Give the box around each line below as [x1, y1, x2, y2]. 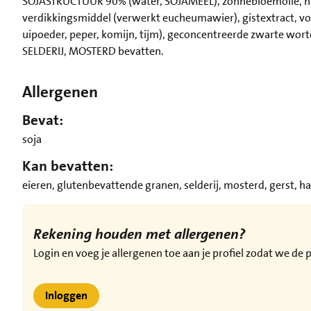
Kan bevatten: [22, 157, 113, 176]
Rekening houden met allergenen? [33, 225, 249, 244]
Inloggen [45, 288, 87, 303]
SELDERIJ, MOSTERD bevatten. [22, 44, 164, 58]
